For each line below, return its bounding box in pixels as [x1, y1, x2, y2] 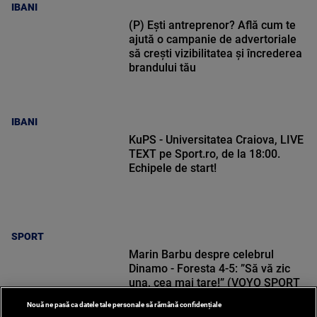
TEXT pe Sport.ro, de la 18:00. [128, 147, 280, 161]
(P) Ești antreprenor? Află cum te [128, 18, 296, 33]
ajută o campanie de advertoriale [128, 33, 296, 47]
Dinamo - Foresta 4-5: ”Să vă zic [128, 262, 290, 276]
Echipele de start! [128, 161, 217, 175]
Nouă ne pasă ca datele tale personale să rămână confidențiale [27, 300, 222, 309]
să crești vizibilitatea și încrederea [128, 47, 302, 61]
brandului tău [128, 61, 196, 75]
